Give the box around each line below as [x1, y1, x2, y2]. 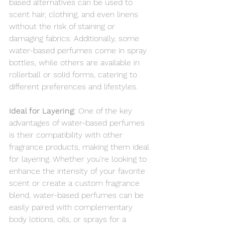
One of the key [78, 106, 135, 116]
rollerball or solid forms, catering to [9, 70, 140, 79]
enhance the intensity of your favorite [9, 166, 148, 176]
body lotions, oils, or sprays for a [9, 214, 129, 224]
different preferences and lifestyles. [9, 82, 138, 91]
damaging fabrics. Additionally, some [9, 34, 142, 43]
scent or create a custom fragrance [9, 178, 142, 188]
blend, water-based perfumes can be [9, 190, 146, 200]
